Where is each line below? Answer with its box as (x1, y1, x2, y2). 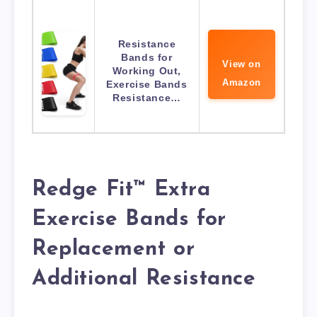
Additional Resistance (32, 267, 256, 290)
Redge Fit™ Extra (32, 178, 211, 201)
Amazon (222, 77, 261, 88)
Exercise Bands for (32, 208, 226, 231)
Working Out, (112, 65, 182, 77)
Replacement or (32, 238, 195, 260)
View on (222, 59, 261, 70)
